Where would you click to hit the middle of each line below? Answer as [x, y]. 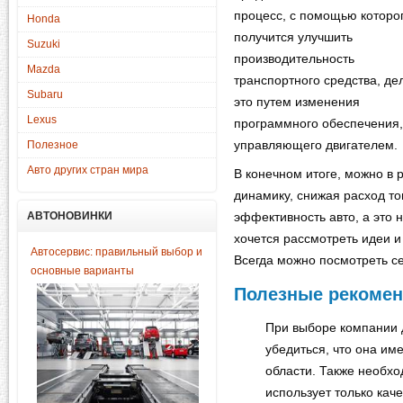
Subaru [45, 94]
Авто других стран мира [88, 170]
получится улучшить [293, 37]
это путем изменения [297, 102]
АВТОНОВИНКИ [70, 216]
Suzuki [44, 44]
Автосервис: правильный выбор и [116, 252]
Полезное [53, 145]
